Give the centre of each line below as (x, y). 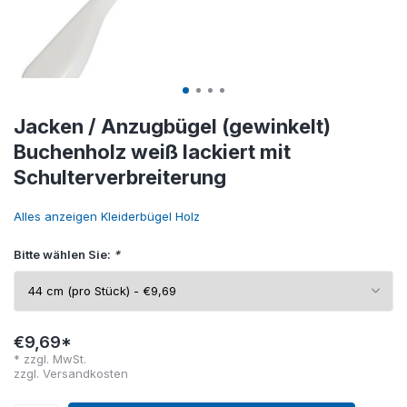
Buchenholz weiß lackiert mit (152, 152)
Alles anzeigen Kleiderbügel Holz (107, 216)
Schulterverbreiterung (120, 177)
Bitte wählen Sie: (64, 254)
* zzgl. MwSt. (50, 359)
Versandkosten (85, 373)
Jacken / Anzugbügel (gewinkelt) (172, 126)
